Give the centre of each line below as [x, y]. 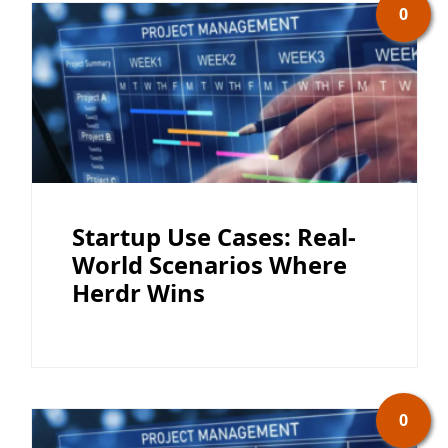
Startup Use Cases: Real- [213, 236]
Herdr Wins [138, 292]
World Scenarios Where [209, 264]
